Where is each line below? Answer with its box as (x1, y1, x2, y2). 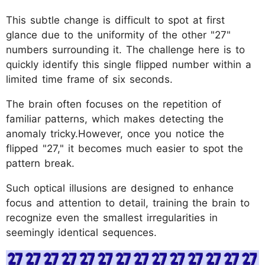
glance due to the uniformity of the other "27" (6, 28, 231, 41)
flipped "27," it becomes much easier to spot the (6, 142, 243, 154)
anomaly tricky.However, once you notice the (6, 127, 224, 140)
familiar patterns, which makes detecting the (6, 112, 224, 125)
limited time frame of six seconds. (6, 73, 173, 85)
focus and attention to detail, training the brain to (6, 196, 250, 209)
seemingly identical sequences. (6, 226, 157, 238)
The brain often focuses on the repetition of (6, 98, 221, 110)
